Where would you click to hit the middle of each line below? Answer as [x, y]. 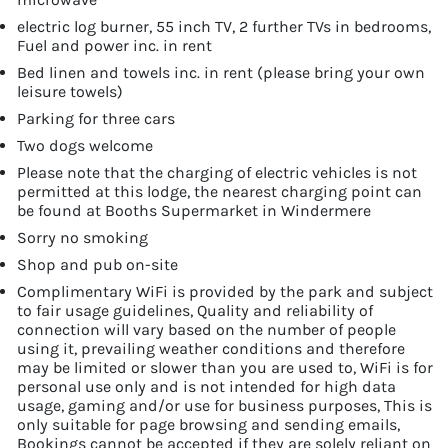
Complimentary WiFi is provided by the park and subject [225, 291]
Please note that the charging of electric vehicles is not [217, 172]
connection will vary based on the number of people [206, 329]
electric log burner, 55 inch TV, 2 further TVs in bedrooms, [224, 26]
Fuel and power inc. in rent [114, 45]
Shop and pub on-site [97, 264]
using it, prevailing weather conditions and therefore [211, 348]
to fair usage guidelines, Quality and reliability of [195, 310]
